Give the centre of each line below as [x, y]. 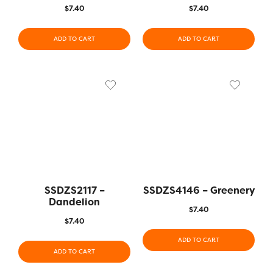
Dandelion [74, 202]
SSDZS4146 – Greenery [199, 190]
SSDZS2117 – [74, 190]
